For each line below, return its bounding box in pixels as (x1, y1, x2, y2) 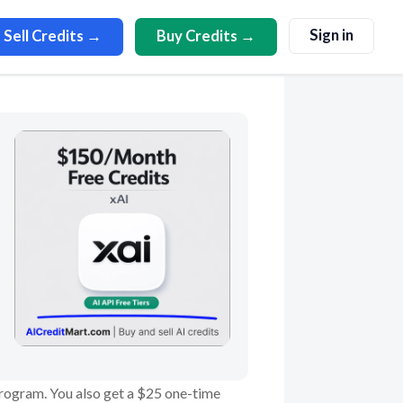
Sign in (309, 26, 354, 44)
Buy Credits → (157, 27, 255, 45)
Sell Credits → (4, 27, 102, 45)
